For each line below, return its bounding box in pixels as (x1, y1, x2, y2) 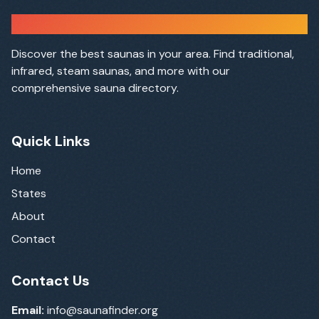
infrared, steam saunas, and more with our (11, 63, 230, 78)
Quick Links (11, 132, 90, 150)
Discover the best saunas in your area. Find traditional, (11, 46, 294, 61)
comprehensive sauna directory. (11, 80, 179, 95)
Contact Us (11, 271, 90, 290)
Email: (11, 303, 44, 318)
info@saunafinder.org (44, 303, 158, 318)
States (11, 186, 46, 201)
